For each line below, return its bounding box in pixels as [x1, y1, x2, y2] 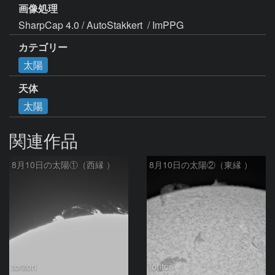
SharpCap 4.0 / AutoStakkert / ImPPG [18, 17, 184, 32]
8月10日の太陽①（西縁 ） [12, 158, 115, 171]
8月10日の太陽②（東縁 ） [149, 158, 252, 171]
